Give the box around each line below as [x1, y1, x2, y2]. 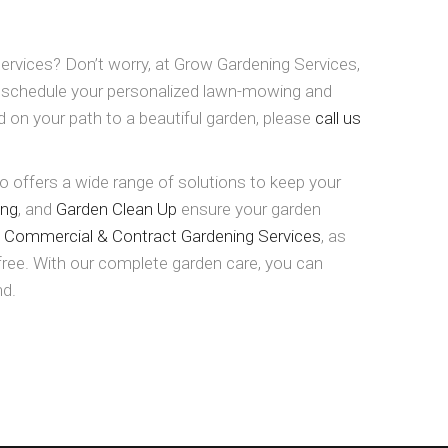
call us [315, 108, 361, 129]
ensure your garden [177, 199, 321, 220]
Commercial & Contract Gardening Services [4, 226, 321, 247]
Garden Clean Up [56, 199, 177, 220]
